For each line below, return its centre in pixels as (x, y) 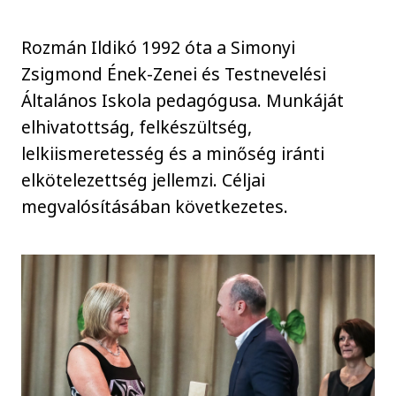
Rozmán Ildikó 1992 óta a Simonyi (159, 48)
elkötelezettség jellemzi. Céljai (144, 180)
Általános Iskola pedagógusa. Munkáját (183, 101)
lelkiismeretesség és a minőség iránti (173, 154)
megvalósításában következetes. (155, 207)
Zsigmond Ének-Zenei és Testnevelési (174, 74)
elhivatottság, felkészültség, (137, 127)
